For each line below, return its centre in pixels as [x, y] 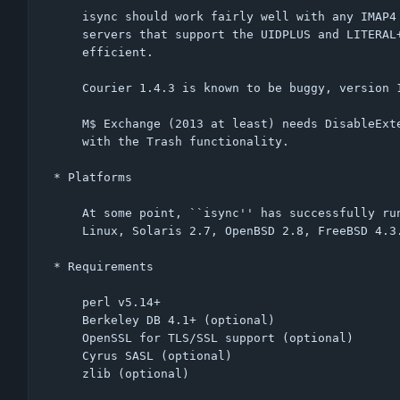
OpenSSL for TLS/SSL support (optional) [68, 337]
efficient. [68, 52]
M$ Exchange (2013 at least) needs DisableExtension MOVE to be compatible [68, 123]
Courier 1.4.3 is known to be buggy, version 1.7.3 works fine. [68, 87]
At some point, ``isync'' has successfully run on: [68, 212]
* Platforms [93, 177]
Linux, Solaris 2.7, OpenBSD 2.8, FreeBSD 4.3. [68, 230]
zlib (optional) [68, 373]
